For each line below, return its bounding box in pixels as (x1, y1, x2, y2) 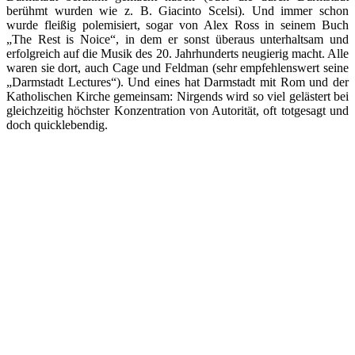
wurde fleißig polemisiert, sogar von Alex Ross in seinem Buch (6, 17, 349, 32)
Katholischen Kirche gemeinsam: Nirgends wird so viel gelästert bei (6, 89, 349, 103)
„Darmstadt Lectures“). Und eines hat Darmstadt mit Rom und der (6, 74, 349, 89)
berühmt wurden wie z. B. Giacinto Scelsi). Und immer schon (6, 3, 349, 17)
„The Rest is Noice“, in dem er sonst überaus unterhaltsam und (6, 32, 349, 46)
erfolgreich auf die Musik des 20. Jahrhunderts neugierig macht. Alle (6, 46, 349, 60)
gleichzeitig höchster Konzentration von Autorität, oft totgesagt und (6, 103, 349, 117)
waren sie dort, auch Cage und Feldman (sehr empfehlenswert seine (6, 60, 349, 74)
